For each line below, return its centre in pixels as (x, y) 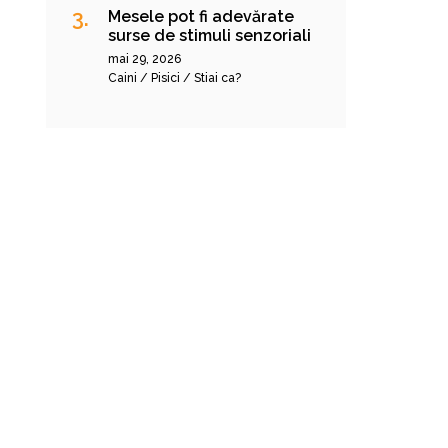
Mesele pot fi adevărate (201, 16)
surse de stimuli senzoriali (209, 35)
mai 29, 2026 (144, 59)
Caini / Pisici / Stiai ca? (174, 78)
